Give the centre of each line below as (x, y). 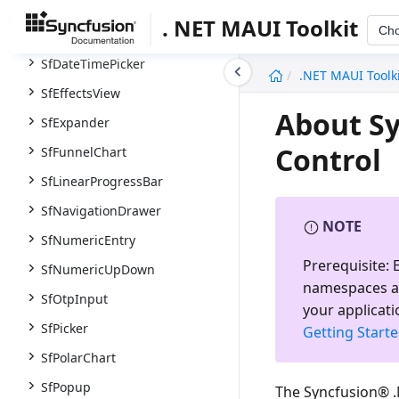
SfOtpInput (74, 299)
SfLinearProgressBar (102, 181)
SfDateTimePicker (93, 64)
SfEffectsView (81, 93)
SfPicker (65, 328)
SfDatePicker (78, 34)
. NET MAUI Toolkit (260, 28)
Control (329, 159)
